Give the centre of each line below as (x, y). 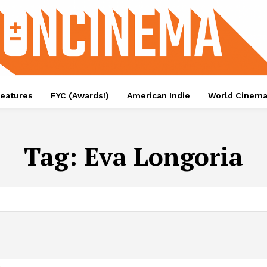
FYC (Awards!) (80, 96)
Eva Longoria (164, 156)
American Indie (158, 96)
